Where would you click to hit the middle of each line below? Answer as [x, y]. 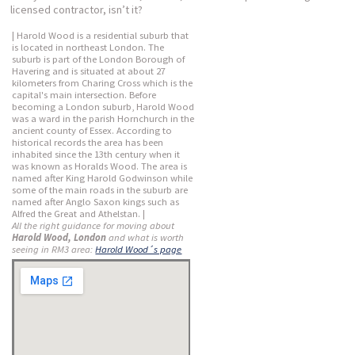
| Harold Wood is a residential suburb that [101, 35]
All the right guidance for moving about [94, 225]
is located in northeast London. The [88, 47]
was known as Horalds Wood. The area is [100, 166]
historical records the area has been [88, 142]
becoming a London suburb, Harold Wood [103, 107]
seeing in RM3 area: [54, 249]
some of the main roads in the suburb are [100, 190]
